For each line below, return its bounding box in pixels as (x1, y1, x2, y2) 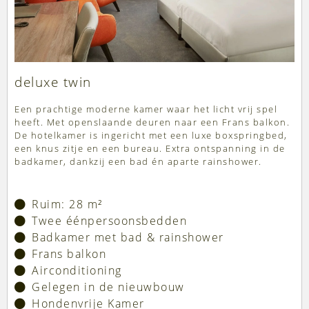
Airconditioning (32, 263, 122, 279)
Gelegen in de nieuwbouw (32, 279, 185, 295)
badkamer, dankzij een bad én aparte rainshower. (14, 155, 262, 168)
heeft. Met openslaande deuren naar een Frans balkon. (14, 116, 290, 129)
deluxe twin (14, 73, 92, 92)
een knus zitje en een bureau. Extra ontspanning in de (14, 142, 286, 155)
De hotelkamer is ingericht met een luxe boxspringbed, (14, 129, 288, 142)
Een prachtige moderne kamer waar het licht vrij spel (14, 103, 277, 116)
